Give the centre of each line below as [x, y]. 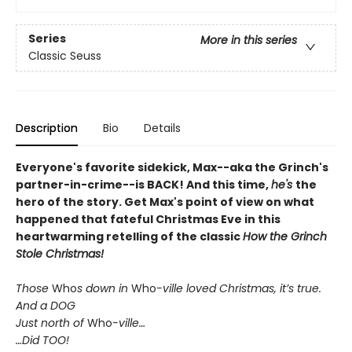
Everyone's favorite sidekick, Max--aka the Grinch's [172, 167]
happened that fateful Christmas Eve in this [148, 219]
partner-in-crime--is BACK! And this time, [143, 185]
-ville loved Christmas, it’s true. [239, 288]
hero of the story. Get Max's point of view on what [165, 202]
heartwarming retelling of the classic [129, 236]
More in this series [249, 40]
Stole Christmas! [60, 254]
